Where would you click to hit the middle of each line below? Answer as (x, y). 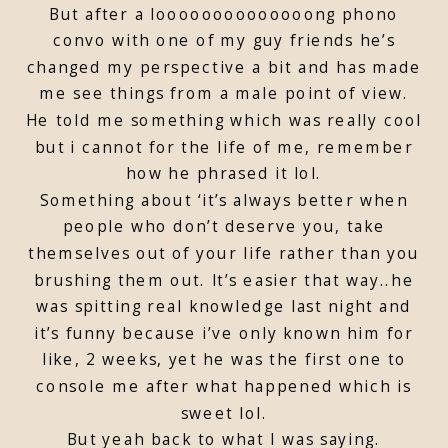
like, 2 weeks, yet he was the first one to (224, 359)
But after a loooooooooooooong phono (224, 13)
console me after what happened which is (224, 386)
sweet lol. (224, 412)
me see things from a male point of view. (224, 93)
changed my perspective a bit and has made (224, 66)
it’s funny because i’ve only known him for (224, 332)
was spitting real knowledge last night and (224, 306)
